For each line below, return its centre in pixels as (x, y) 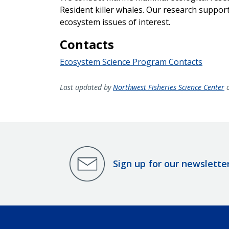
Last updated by (86, 87)
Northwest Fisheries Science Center (169, 87)
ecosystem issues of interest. (115, 22)
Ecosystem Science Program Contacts (131, 62)
